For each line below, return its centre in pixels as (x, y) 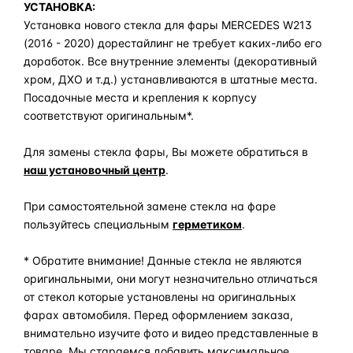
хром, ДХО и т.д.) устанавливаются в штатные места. (171, 79)
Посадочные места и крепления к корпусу (140, 97)
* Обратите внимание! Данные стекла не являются (163, 260)
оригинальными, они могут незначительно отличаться (171, 278)
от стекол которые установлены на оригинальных (160, 296)
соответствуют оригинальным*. (109, 115)
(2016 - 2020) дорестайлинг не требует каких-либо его (173, 43)
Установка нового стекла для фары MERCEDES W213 (168, 24)
